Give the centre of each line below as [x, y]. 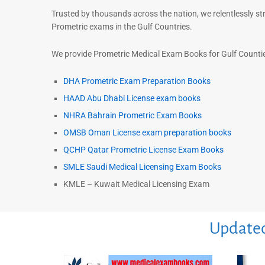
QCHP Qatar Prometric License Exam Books [143, 149]
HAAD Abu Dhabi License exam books [132, 98]
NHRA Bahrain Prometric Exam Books [132, 115]
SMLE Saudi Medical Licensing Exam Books [142, 167]
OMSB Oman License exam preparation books [147, 132]
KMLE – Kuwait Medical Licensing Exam [136, 184]
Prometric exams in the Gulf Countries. [123, 27]
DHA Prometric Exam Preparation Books [137, 81]
